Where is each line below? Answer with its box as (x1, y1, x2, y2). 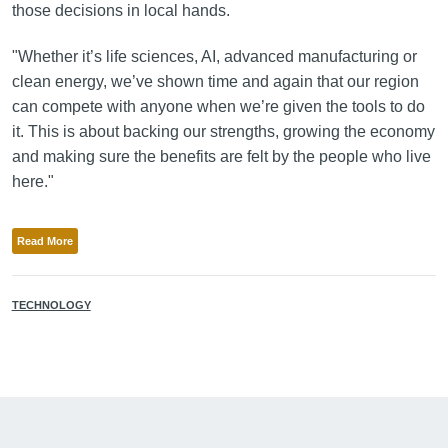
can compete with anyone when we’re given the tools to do (11, 98, 425, 116)
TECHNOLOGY (11, 298, 91, 311)
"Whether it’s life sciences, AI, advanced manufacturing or (11, 48, 417, 66)
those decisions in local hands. (11, 2, 230, 20)
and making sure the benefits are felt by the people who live (11, 148, 431, 166)
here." (11, 173, 54, 191)
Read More (16, 234, 73, 247)
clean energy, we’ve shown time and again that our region (11, 73, 419, 91)
